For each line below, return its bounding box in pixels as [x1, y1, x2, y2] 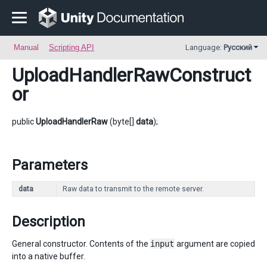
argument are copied [175, 239, 255, 249]
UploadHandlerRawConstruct [12, 64, 251, 86]
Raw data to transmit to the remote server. [63, 185, 204, 193]
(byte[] [108, 117, 136, 126]
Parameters [12, 157, 88, 173]
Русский [223, 43, 252, 52]
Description [12, 213, 85, 230]
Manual [14, 43, 39, 52]
